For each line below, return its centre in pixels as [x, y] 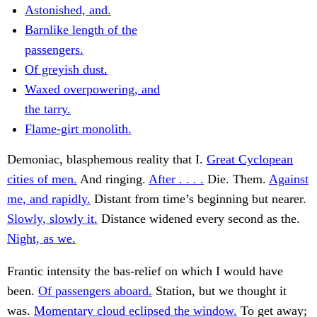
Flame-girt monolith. [78, 129]
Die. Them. [236, 179]
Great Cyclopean [250, 160]
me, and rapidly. [49, 199]
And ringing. [113, 179]
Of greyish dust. [66, 70]
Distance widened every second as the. [199, 219]
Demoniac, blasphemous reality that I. [107, 160]
